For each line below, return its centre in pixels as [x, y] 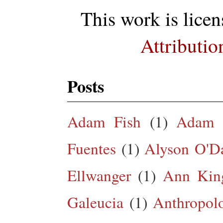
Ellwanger [99, 175]
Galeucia [95, 202]
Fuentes [92, 148]
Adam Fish [104, 121]
